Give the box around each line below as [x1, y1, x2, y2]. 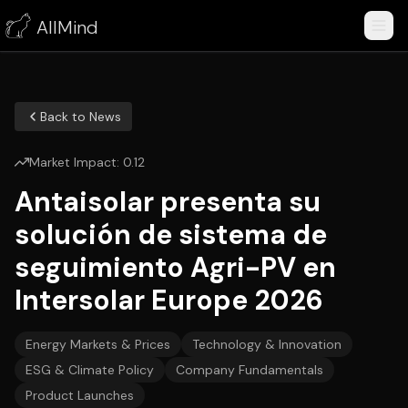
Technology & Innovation [192, 336, 342, 352]
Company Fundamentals [176, 362, 323, 378]
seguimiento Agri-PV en [15, 250, 336, 285]
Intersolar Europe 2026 [15, 282, 323, 318]
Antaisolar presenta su [15, 184, 321, 219]
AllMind [36, 15, 98, 39]
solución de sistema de [15, 217, 327, 252]
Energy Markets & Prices [25, 336, 170, 352]
